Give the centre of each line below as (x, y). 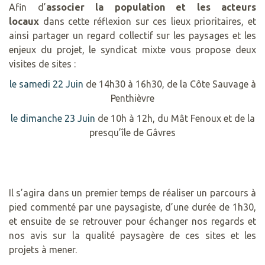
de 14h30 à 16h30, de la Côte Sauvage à (169, 84)
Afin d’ (28, 7)
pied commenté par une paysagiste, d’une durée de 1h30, (132, 207)
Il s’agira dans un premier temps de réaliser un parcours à (132, 193)
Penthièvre (132, 98)
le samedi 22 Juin (46, 84)
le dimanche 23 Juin (53, 119)
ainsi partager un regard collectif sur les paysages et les (132, 36)
